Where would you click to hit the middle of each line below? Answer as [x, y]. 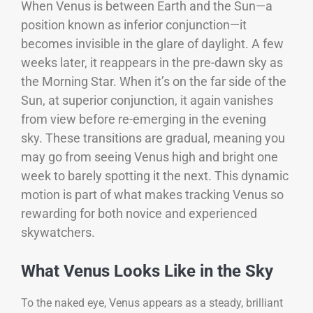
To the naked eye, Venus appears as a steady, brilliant [152, 303]
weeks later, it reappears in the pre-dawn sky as [152, 63]
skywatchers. [58, 233]
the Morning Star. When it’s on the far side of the [154, 82]
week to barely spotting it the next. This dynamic [155, 176]
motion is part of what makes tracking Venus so [152, 195]
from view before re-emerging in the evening [144, 119]
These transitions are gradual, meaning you [165, 138]
